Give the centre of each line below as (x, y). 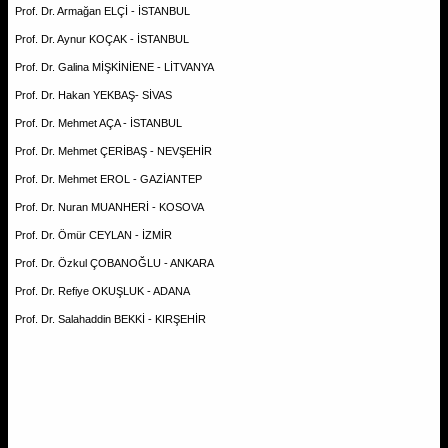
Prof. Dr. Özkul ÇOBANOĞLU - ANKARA (114, 262)
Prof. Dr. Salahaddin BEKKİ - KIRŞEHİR (110, 318)
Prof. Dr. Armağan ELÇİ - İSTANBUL (102, 10)
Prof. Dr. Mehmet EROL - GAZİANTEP (108, 178)
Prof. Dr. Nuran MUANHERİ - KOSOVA (109, 206)
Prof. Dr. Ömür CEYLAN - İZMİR (93, 234)
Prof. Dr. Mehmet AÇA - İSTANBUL (98, 122)
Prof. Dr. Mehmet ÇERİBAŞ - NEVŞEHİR (113, 150)
